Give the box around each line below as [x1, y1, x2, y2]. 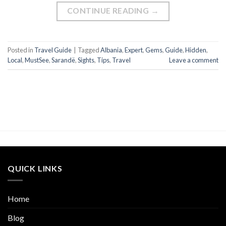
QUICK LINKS [8, 163, 63, 173]
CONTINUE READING [67, 6, 151, 16]
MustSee [25, 56, 49, 65]
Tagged [78, 46, 100, 54]
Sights [78, 56, 94, 65]
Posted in [8, 46, 34, 54]
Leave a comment [169, 56, 218, 65]
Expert [125, 46, 143, 54]
